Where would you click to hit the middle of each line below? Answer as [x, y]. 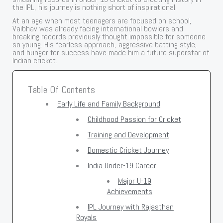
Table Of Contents [62, 89]
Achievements [129, 191]
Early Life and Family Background [109, 104]
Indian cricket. [35, 60]
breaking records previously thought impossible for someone [109, 36]
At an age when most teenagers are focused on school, [102, 20]
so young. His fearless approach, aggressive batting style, [105, 44]
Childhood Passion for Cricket [134, 119]
